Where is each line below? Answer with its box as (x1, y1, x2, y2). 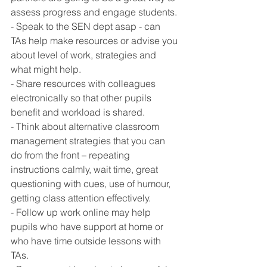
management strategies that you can (11, 135, 167, 147)
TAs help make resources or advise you (11, 35, 180, 46)
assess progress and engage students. (11, 6, 179, 18)
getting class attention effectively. (11, 192, 151, 204)
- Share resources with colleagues (11, 77, 158, 89)
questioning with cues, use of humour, (11, 178, 173, 190)
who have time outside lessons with (11, 235, 163, 247)
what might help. (11, 63, 83, 75)
